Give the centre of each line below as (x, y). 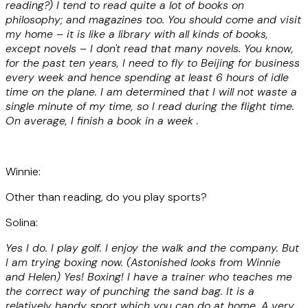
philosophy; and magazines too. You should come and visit (153, 19)
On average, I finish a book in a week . (102, 120)
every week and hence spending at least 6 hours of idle (147, 77)
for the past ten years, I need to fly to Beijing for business (153, 63)
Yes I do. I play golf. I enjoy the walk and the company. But (152, 247)
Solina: (22, 222)
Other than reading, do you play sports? (106, 197)
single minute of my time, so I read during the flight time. (150, 106)
